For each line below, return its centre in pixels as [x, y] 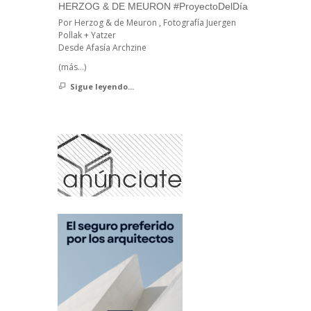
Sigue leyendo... [102, 86]
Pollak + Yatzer [87, 35]
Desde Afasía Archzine [102, 47]
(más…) [72, 67]
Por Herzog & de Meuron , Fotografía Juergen [147, 22]
